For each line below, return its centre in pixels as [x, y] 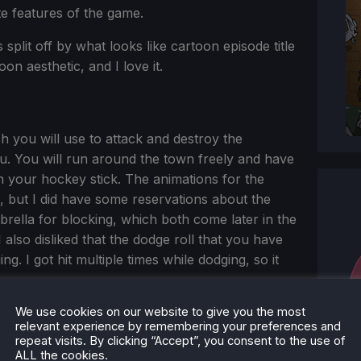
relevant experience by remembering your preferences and [178, 326]
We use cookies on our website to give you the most [160, 311]
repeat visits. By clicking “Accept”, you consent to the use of [180, 340]
